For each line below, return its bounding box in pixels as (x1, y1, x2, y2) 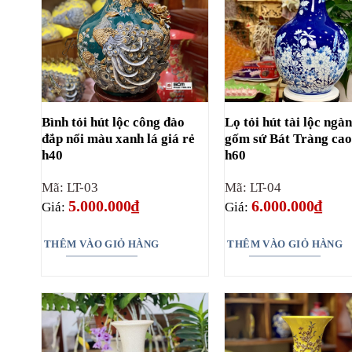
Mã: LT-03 (41, 180, 98, 196)
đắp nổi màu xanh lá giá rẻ (41, 131, 195, 147)
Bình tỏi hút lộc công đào (41, 115, 185, 130)
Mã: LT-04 (225, 180, 282, 196)
